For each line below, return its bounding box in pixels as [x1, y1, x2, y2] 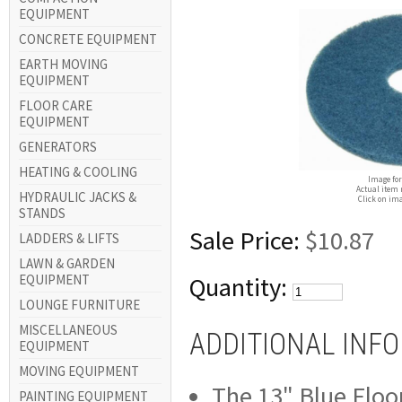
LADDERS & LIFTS [19, 230, 120, 247]
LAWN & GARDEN [19, 255, 116, 272]
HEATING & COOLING [19, 163, 138, 180]
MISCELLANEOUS [19, 321, 118, 338]
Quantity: [188, 271, 293, 303]
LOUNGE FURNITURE [19, 296, 141, 313]
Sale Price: [188, 224, 300, 257]
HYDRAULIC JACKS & [19, 188, 137, 205]
